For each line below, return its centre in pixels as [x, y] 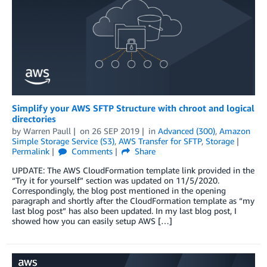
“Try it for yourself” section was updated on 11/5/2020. [116, 181]
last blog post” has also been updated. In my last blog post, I [124, 211]
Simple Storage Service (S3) [63, 141]
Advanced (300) [186, 131]
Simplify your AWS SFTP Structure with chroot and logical [133, 108]
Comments [91, 151]
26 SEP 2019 [115, 131]
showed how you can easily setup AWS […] [92, 221]
